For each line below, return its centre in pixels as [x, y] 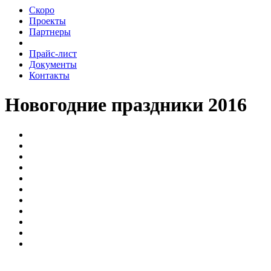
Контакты [49, 75]
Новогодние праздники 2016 [126, 105]
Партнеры [50, 32]
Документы [53, 64]
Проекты [47, 21]
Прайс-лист [53, 54]
